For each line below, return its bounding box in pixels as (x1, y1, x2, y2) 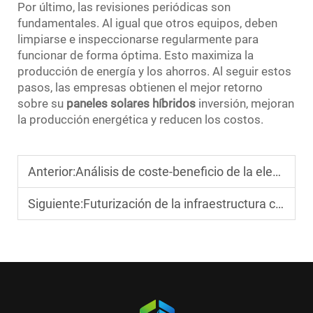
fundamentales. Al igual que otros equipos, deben (17, 15, 277, 30)
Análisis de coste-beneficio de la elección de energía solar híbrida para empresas (75, 163, 272, 179)
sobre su (17, 96, 66, 110)
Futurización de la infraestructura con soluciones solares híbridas (83, 196, 275, 211)
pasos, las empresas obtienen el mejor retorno (17, 80, 263, 94)
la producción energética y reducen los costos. (17, 112, 263, 126)
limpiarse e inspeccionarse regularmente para (17, 31, 259, 46)
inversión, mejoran (198, 96, 294, 110)
